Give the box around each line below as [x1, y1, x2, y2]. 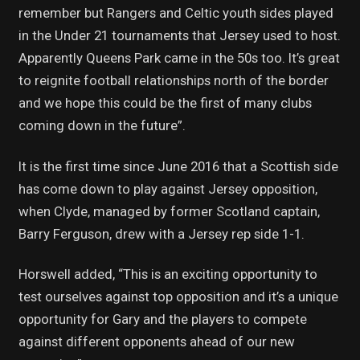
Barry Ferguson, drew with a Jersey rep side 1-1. [18, 225, 305, 242]
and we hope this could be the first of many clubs [18, 95, 312, 112]
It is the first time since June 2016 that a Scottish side [18, 157, 338, 174]
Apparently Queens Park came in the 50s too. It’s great [18, 50, 340, 67]
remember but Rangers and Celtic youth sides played [18, 5, 333, 22]
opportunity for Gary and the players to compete [18, 311, 307, 328]
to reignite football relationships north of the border [18, 72, 329, 89]
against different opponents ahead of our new [18, 333, 295, 350]
